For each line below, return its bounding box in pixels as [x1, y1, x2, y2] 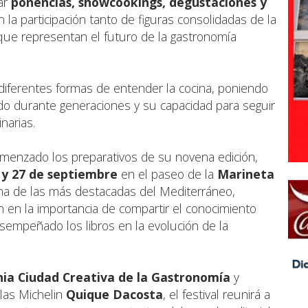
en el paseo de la [118, 165, 217, 182]
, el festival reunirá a [163, 285, 270, 302]
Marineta [217, 165, 274, 182]
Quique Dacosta [66, 285, 163, 302]
